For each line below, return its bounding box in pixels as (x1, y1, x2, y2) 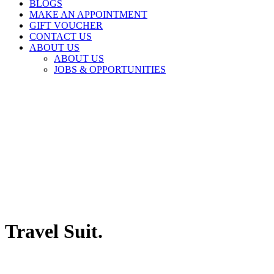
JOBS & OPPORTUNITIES (54, 64, 166, 75)
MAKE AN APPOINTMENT (29, 9, 147, 20)
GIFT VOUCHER (29, 20, 103, 31)
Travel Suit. (5, 220, 103, 243)
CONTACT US (29, 31, 92, 42)
